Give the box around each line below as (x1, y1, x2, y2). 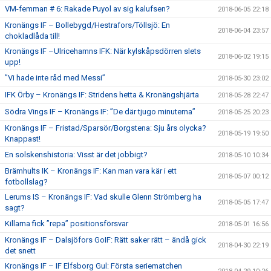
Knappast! (5, 134, 41, 143)
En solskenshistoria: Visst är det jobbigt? (5, 150, 148, 159)
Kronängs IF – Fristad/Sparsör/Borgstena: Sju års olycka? (5, 123, 206, 132)
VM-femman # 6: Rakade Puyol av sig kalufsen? (5, 4, 170, 13)
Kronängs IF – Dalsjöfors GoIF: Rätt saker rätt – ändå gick (5, 235, 206, 244)
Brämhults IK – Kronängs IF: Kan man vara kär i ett (5, 166, 177, 175)
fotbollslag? (5, 177, 48, 186)
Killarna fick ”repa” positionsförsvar (5, 219, 128, 228)
